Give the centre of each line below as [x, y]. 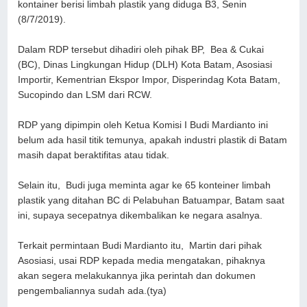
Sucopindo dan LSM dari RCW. [85, 95]
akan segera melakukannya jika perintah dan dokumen [137, 276]
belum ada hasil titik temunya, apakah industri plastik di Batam [153, 140]
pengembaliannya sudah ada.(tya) [93, 291]
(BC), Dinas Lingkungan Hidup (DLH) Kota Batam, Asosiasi [145, 65]
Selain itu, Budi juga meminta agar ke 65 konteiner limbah [145, 186]
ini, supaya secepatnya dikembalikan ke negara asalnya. [140, 216]
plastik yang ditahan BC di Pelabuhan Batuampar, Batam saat [151, 201]
